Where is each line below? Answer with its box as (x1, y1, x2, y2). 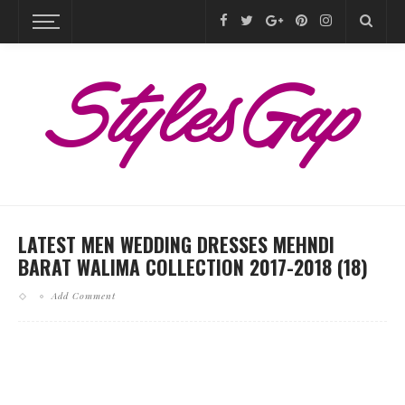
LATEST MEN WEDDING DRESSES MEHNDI (18, 230, 334, 259)
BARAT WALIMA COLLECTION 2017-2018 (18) (18, 252, 368, 281)
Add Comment (52, 289, 116, 302)
